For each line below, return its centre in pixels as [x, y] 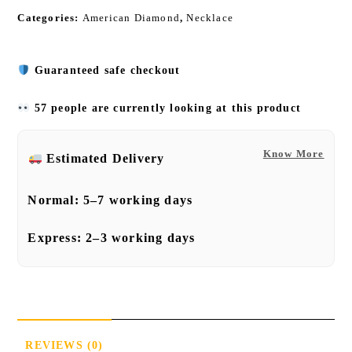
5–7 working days [138, 200]
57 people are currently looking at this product [165, 108]
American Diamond [131, 18]
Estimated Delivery [105, 159]
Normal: [56, 200]
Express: [57, 238]
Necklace [210, 18]
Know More [293, 154]
